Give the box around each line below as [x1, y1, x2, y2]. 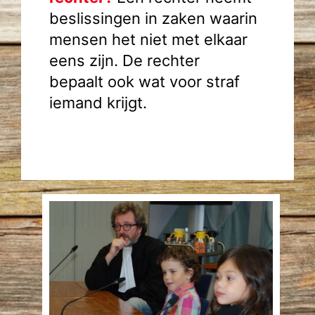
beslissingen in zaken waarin [49, 9, 257, 27]
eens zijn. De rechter [49, 51, 200, 70]
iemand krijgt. [49, 94, 147, 112]
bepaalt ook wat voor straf [49, 72, 240, 91]
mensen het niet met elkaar [49, 30, 247, 49]
